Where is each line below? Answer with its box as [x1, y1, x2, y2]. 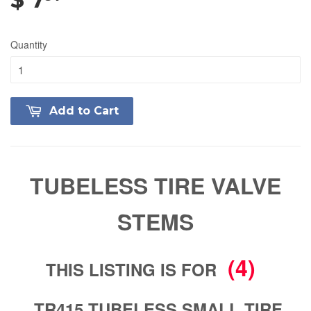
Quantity [10, 37, 47, 51]
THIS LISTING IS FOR [46, 257, 221, 281]
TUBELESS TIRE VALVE [30, 169, 281, 201]
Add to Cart [49, 103, 119, 117]
